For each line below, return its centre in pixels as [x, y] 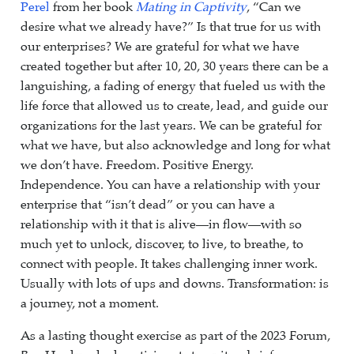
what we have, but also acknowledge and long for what [175, 145]
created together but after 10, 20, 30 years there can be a [175, 66]
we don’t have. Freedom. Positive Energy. [137, 165]
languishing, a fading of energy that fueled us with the [173, 86]
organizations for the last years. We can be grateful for [171, 126]
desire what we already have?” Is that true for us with [171, 27]
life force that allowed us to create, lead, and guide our [174, 106]
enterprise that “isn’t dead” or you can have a [148, 205]
